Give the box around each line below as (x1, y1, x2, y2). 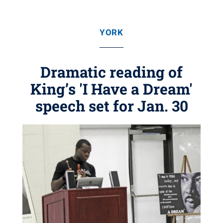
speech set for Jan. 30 (35, 96, 188, 115)
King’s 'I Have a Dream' (30, 79, 193, 99)
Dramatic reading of (40, 62, 183, 82)
